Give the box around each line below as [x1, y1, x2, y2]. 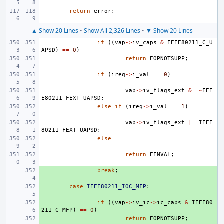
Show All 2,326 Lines [83, 26, 140, 35]
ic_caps [157, 199, 181, 206]
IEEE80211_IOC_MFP [87, 183, 146, 190]
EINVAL [150, 151, 171, 158]
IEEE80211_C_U [167, 39, 213, 46]
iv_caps [132, 39, 157, 46]
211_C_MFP [41, 207, 73, 213]
